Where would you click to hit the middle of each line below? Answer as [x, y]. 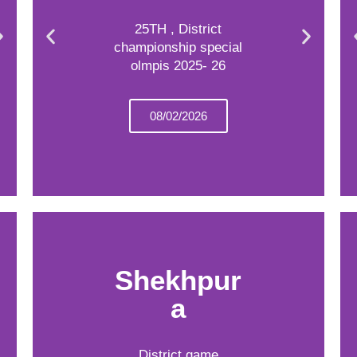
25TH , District [178, 29]
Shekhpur [178, 280]
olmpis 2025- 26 [178, 66]
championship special [178, 47]
